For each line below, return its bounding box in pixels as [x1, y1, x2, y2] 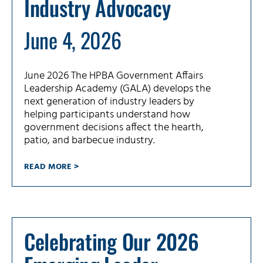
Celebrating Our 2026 [24, 225, 199, 257]
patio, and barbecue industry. [24, 132, 155, 150]
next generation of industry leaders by [24, 93, 194, 111]
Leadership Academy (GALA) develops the [24, 80, 211, 98]
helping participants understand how [24, 106, 190, 124]
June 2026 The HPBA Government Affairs [24, 68, 203, 85]
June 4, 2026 [24, 24, 122, 56]
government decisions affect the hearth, [24, 119, 204, 137]
